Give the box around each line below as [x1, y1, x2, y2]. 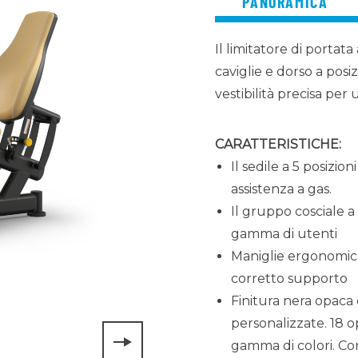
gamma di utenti [231, 226, 337, 242]
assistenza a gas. [231, 181, 332, 197]
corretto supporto [231, 271, 348, 287]
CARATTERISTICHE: [215, 137, 341, 153]
